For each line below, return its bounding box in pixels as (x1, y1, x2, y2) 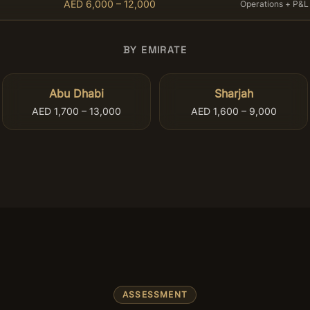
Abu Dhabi (49, 86, 104, 100)
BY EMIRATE (123, 44, 187, 56)
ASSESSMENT (122, 289, 188, 300)
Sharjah (214, 86, 253, 100)
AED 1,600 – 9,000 (190, 105, 277, 117)
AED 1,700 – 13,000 (32, 105, 121, 117)
